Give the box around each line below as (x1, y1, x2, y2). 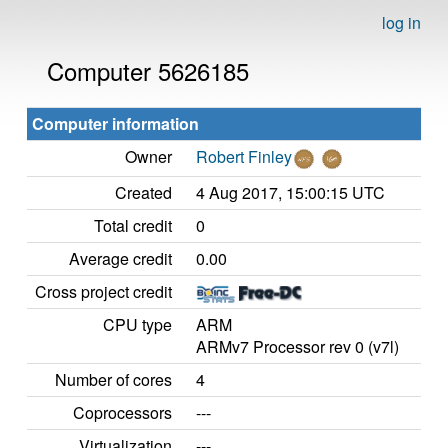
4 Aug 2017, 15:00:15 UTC (196, 181, 385, 204)
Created (115, 181, 172, 204)
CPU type (103, 313, 172, 336)
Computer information (32, 112, 199, 135)
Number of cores (55, 368, 172, 391)
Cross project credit (35, 280, 172, 303)
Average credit (69, 247, 172, 270)
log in (382, 11, 421, 34)
